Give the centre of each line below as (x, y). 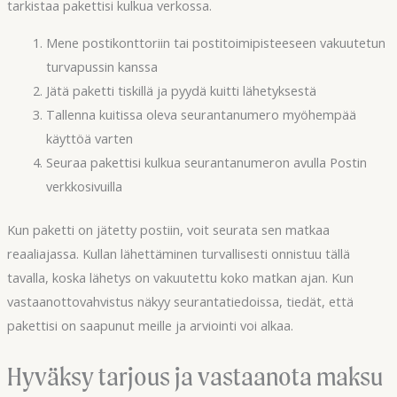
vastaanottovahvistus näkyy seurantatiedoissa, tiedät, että (180, 301)
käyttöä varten (89, 139)
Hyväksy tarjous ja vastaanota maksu (195, 376)
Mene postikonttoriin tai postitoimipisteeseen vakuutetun (215, 43)
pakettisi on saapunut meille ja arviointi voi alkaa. (150, 325)
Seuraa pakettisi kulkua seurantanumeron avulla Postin (206, 163)
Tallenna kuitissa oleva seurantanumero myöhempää (201, 115)
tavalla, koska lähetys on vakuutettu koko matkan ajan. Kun (180, 277)
